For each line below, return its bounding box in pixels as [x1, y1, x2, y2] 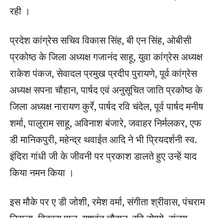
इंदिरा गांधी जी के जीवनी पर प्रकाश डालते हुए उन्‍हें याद [10, 149, 197, 163]
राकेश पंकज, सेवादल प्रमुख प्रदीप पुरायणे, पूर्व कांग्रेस [10, 66, 197, 80]
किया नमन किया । [10, 165, 74, 179]
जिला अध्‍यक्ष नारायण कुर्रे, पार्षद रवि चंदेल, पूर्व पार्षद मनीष [10, 99, 203, 113]
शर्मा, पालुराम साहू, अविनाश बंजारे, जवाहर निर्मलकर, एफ [10, 116, 201, 129]
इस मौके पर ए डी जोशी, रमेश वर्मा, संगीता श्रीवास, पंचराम [10, 195, 205, 208]
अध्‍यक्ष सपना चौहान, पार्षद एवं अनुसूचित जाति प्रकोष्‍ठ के [10, 83, 202, 96]
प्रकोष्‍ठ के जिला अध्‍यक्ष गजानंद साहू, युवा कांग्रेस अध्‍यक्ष [10, 50, 202, 63]
